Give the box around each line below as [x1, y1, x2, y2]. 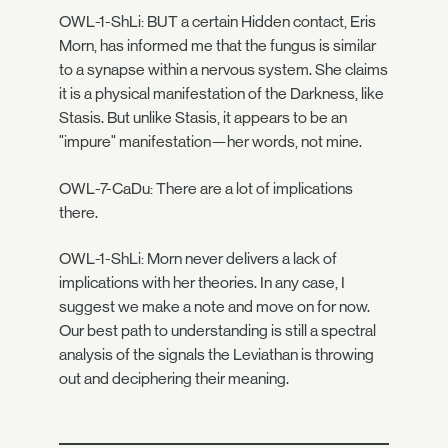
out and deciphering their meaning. [59, 368, 289, 388]
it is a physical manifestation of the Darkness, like [59, 84, 384, 104]
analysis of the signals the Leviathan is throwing [59, 344, 374, 364]
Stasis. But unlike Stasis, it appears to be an [59, 108, 347, 128]
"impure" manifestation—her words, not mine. [59, 132, 362, 152]
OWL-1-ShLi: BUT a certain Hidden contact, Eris [59, 12, 376, 32]
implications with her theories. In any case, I [59, 272, 345, 292]
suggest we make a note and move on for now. [59, 296, 370, 316]
